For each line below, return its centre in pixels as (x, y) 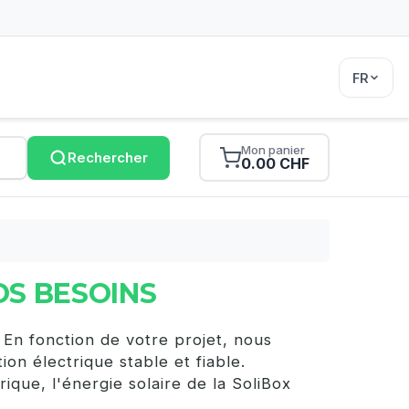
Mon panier (273, 150)
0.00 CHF (275, 163)
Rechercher (108, 157)
